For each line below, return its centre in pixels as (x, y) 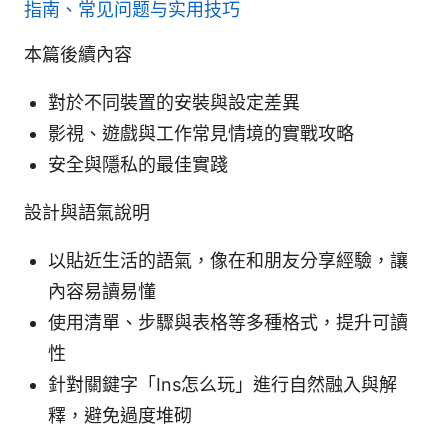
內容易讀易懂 (102, 291)
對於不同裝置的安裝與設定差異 (174, 102)
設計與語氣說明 (87, 212)
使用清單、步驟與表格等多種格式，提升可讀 (228, 322)
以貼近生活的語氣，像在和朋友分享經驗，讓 (228, 260)
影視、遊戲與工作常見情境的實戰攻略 (201, 133)
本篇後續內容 (78, 54)
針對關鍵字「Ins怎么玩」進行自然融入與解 (222, 384)
